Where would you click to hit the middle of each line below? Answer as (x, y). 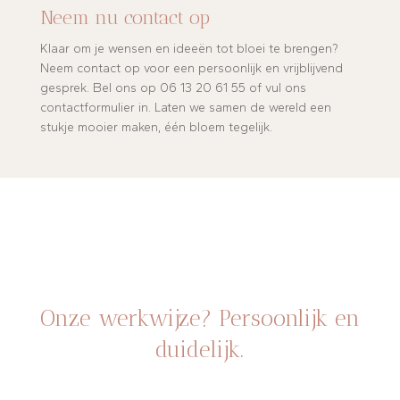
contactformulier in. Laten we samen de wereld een (185, 108)
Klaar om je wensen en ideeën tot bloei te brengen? (189, 49)
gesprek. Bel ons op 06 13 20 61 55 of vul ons (173, 88)
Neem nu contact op (125, 18)
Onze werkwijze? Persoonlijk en (200, 317)
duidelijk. (200, 349)
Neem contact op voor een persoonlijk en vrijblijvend (191, 69)
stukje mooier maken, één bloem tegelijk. (156, 128)
